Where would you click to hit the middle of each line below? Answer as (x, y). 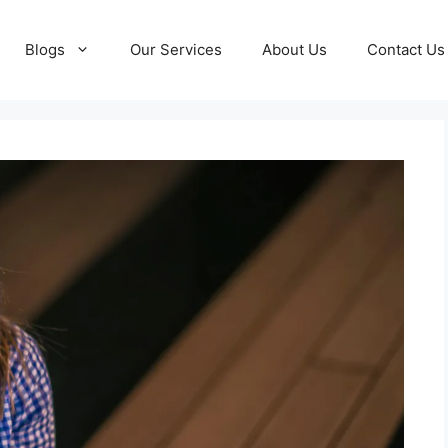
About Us (294, 49)
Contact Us (406, 49)
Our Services (176, 49)
